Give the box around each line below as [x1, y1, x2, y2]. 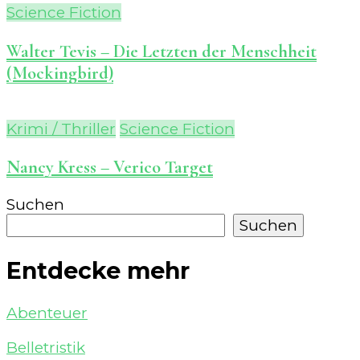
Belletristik [6, 337, 85, 357]
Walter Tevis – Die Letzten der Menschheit [6, 39, 317, 62]
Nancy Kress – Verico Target [6, 156, 213, 178]
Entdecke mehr [6, 256, 190, 284]
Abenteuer [6, 303, 88, 322]
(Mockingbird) [6, 61, 113, 84]
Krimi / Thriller [6, 119, 116, 138]
